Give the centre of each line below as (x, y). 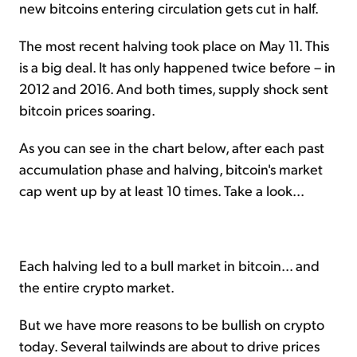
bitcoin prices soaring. (87, 109)
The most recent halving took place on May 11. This (174, 45)
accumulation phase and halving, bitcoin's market (171, 168)
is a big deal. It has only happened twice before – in (177, 66)
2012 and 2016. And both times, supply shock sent (174, 88)
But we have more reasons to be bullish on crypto (172, 324)
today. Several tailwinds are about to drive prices (169, 345)
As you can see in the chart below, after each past (172, 147)
